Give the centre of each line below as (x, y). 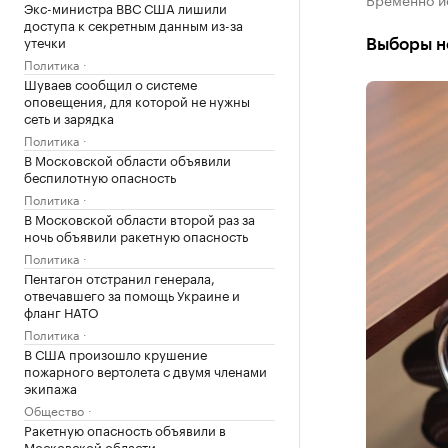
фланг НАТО (61, 311)
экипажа (50, 387)
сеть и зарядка (69, 117)
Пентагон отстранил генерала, (119, 277)
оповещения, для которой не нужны (137, 100)
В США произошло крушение (115, 353)
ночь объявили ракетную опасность (136, 235)
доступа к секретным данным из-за (133, 24)
